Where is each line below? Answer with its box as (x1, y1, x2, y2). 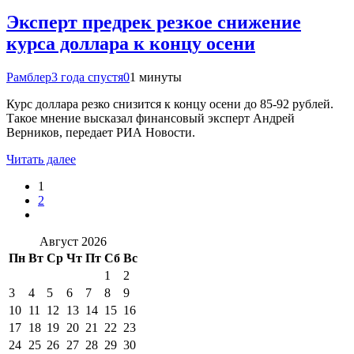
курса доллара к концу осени (6, 32, 255, 54)
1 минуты (130, 70, 182, 84)
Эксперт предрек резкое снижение (6, 11, 301, 32)
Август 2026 (40, 234, 107, 248)
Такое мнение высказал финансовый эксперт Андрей (6, 111, 295, 125)
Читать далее (6, 152, 76, 166)
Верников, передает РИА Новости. (6, 125, 195, 139)
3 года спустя (51, 70, 123, 84)
